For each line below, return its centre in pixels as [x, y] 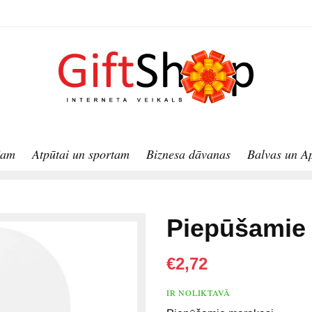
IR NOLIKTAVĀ [198, 293]
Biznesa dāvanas [188, 154]
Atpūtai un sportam [81, 154]
